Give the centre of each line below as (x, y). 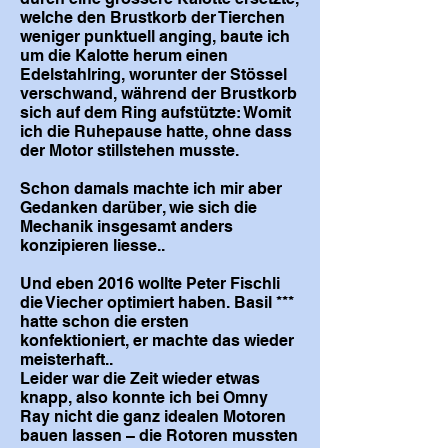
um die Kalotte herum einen (124, 55)
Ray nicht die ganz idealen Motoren (153, 416)
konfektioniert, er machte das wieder (157, 340)
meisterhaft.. (68, 359)
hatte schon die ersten (104, 321)
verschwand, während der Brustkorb (158, 93)
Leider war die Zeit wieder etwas (140, 378)
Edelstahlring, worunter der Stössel (153, 74)
